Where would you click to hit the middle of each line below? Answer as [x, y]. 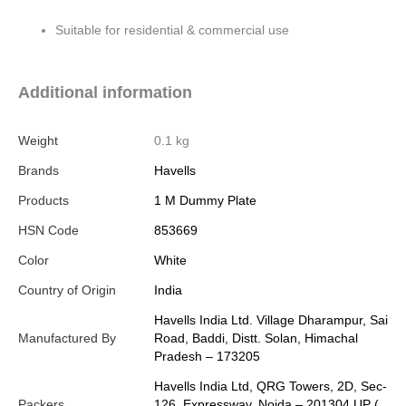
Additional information [105, 92]
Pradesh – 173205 [207, 357]
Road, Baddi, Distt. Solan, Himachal [256, 339]
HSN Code [48, 231]
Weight [38, 141]
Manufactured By [67, 339]
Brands [39, 171]
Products [43, 201]
